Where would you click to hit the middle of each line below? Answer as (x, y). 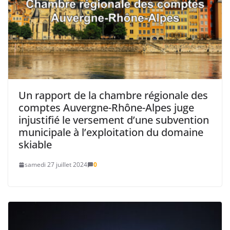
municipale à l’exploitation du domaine (111, 132)
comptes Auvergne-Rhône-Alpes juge (106, 108)
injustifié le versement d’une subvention (114, 120)
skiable (35, 145)
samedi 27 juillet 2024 (56, 165)
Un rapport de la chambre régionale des (113, 95)
